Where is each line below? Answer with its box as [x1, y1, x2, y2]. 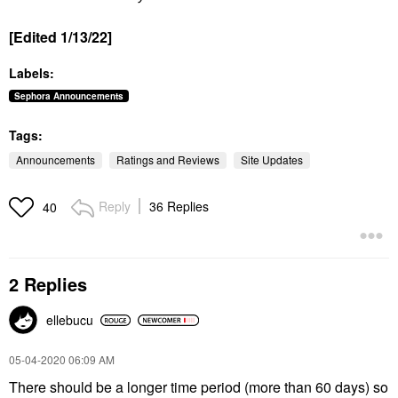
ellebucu [46, 311, 93, 330]
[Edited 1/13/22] [9, 26, 112, 47]
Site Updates [241, 152, 303, 168]
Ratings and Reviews [116, 152, 219, 168]
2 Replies [9, 271, 87, 298]
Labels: [9, 63, 54, 82]
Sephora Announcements [14, 89, 123, 102]
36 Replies [149, 197, 209, 216]
